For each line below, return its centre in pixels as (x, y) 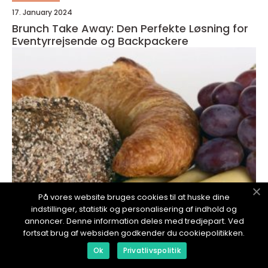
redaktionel (36, 227)
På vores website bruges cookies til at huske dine (134, 197)
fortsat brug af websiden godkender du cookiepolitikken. (134, 233)
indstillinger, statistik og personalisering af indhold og (134, 209)
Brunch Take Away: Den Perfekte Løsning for (130, 29)
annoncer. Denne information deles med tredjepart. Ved (134, 221)
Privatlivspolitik (152, 250)
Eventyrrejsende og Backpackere (100, 41)
